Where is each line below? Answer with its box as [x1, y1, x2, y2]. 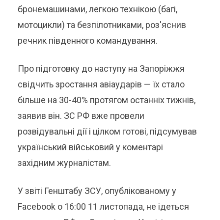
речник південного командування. [18, 35, 158, 46]
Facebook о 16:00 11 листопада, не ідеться [18, 201, 190, 212]
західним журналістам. [18, 158, 111, 168]
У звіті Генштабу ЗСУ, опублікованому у [18, 186, 177, 196]
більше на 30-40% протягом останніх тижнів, [18, 95, 196, 105]
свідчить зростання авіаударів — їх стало [18, 79, 185, 89]
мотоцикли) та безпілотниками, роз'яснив [18, 20, 187, 30]
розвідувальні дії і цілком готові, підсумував [18, 126, 197, 137]
